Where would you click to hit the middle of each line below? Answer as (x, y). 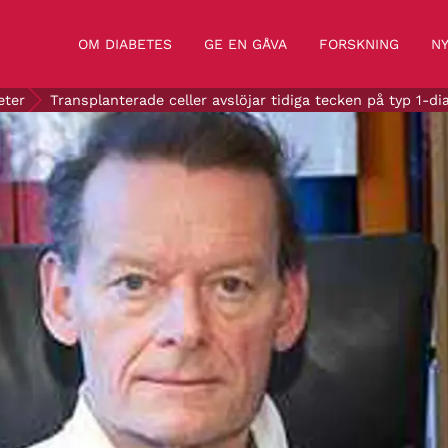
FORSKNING (359, 43)
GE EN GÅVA (245, 43)
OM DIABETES (125, 43)
